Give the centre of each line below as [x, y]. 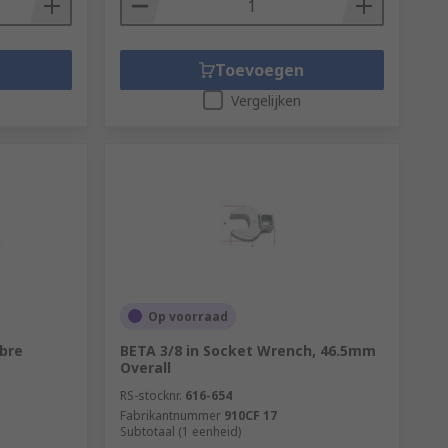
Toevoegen [260, 69]
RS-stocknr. [150, 395]
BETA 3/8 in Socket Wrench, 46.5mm [247, 350]
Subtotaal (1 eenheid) [180, 431]
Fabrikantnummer [170, 415]
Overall [145, 367]
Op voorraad [187, 316]
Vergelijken [265, 100]
